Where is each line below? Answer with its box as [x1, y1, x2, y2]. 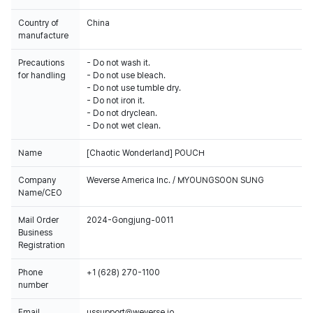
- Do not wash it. [87, 58, 150, 68]
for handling [18, 71, 66, 80]
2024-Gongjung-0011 [87, 215, 173, 225]
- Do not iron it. [87, 96, 145, 105]
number [18, 280, 48, 290]
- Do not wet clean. [87, 121, 161, 131]
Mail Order [18, 215, 59, 225]
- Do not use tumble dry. [87, 83, 181, 93]
